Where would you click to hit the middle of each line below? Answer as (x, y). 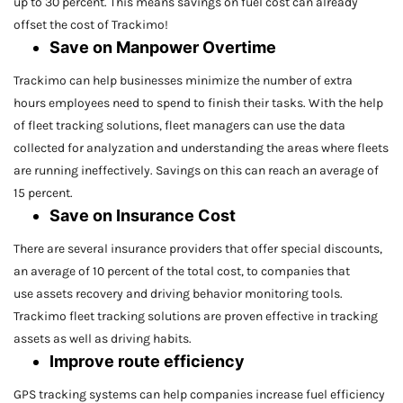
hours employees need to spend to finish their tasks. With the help (198, 103)
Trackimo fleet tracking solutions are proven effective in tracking (196, 317)
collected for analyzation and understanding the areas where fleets (201, 148)
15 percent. (43, 193)
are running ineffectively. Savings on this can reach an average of (196, 171)
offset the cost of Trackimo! (91, 25)
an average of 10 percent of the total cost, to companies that (182, 272)
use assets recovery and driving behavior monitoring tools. (178, 294)
